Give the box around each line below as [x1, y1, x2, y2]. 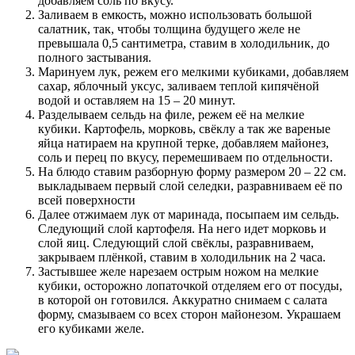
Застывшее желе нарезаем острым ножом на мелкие [38, 265, 319, 279]
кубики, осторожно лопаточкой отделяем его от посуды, [38, 279, 342, 293]
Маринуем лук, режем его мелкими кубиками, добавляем [38, 65, 349, 79]
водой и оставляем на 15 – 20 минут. [38, 94, 235, 108]
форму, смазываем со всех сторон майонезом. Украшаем [38, 307, 341, 322]
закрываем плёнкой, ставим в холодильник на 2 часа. [38, 250, 326, 265]
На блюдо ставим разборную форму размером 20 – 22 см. [38, 165, 346, 179]
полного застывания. [38, 51, 151, 65]
